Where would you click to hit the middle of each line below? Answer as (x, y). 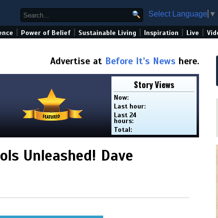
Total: (123, 130)
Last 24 (126, 115)
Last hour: (130, 106)
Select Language (178, 14)
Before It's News (140, 61)
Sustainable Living (107, 33)
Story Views (154, 84)
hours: (124, 121)
